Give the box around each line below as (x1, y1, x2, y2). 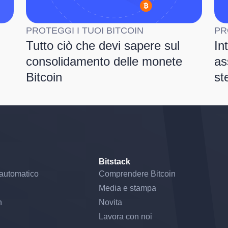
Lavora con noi (98, 212, 152, 221)
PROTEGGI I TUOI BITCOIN (25, 25, 144, 36)
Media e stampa (98, 184, 156, 193)
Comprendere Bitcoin (98, 169, 176, 179)
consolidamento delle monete (25, 54, 182, 69)
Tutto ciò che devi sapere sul (25, 39, 180, 53)
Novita (98, 198, 122, 207)
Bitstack (98, 157, 130, 166)
